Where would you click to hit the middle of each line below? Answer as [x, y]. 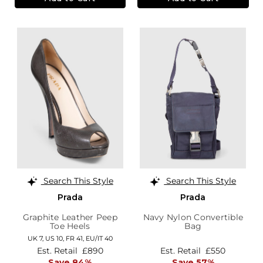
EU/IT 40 [99, 239]
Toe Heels [70, 226]
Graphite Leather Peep [70, 218]
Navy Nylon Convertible [193, 218]
